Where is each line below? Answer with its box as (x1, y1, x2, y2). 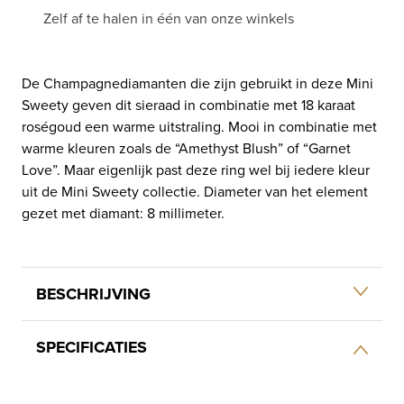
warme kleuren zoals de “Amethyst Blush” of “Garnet (22, 137, 351, 158)
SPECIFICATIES (36, 335, 147, 359)
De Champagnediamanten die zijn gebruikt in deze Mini (22, 72, 373, 93)
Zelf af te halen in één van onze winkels (43, 7, 294, 28)
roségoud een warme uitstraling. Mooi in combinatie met (22, 115, 377, 136)
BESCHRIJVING (36, 281, 151, 306)
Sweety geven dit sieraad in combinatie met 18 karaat (22, 94, 355, 115)
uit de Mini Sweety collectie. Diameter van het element (22, 180, 368, 201)
